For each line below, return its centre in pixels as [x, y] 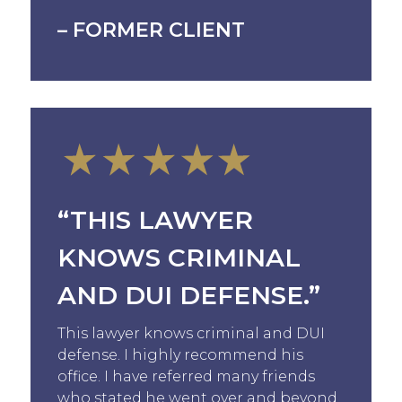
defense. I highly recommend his [180, 354]
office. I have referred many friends [186, 376]
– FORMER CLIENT [151, 30]
